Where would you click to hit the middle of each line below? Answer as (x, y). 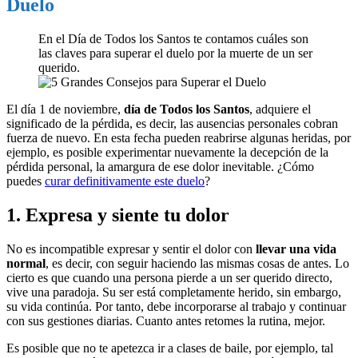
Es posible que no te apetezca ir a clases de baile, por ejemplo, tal (170, 348)
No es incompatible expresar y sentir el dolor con (131, 249)
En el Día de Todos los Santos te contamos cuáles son (173, 38)
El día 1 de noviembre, (65, 109)
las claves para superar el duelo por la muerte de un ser (175, 53)
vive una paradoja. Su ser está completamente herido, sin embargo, (174, 292)
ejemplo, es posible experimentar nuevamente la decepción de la (167, 152)
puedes (26, 181)
